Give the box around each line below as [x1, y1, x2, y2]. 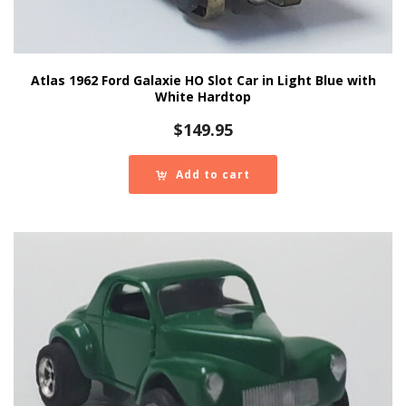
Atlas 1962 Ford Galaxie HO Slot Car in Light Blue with [30, 71, 376, 89]
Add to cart [176, 166, 250, 182]
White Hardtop [155, 87, 251, 105]
